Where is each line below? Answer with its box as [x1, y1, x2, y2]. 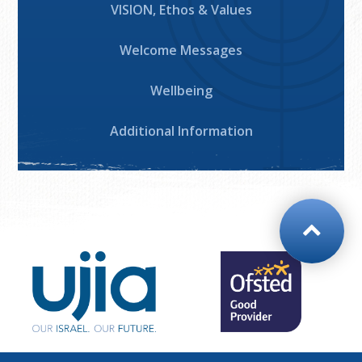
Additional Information [109, 122, 253, 141]
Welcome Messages [120, 41, 242, 60]
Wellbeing [149, 82, 213, 100]
